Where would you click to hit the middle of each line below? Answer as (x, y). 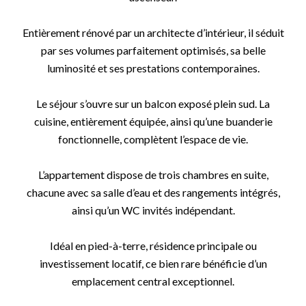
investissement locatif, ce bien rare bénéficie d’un (153, 263)
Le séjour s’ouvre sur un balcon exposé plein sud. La (153, 103)
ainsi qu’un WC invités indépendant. (153, 210)
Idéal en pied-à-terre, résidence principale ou (153, 246)
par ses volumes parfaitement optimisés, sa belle (153, 50)
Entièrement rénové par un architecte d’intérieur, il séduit (153, 32)
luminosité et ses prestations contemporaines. (153, 68)
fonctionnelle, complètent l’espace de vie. (153, 139)
